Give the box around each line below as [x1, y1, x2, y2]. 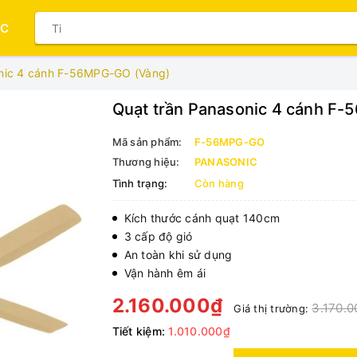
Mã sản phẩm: [112, 135, 182, 148]
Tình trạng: [112, 177, 168, 190]
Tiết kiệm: [112, 324, 169, 338]
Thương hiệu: [112, 155, 180, 168]
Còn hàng [194, 177, 244, 190]
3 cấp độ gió [124, 229, 193, 243]
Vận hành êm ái [124, 266, 206, 280]
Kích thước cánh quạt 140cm [124, 211, 280, 225]
